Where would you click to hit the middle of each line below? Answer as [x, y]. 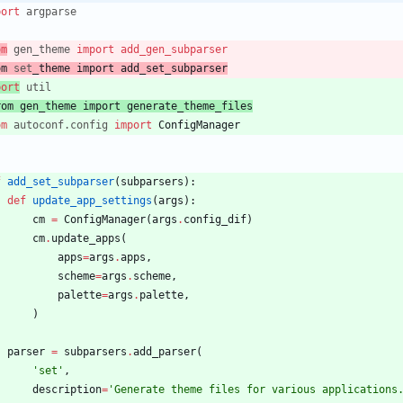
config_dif [215, 220]
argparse [51, 12]
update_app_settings [92, 201]
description [67, 390]
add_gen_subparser [174, 50]
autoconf [39, 125]
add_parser [165, 352]
